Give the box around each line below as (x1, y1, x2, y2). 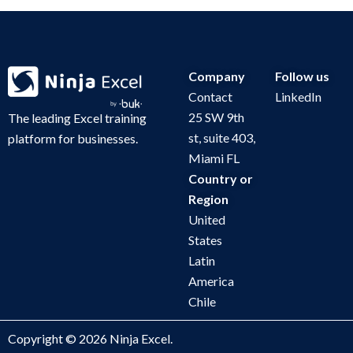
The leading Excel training (8, 110, 147, 125)
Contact (188, 88, 233, 104)
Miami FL (188, 150, 240, 165)
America (188, 273, 235, 288)
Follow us (274, 68, 329, 84)
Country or (188, 170, 254, 186)
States (188, 232, 223, 247)
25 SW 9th (188, 109, 245, 124)
